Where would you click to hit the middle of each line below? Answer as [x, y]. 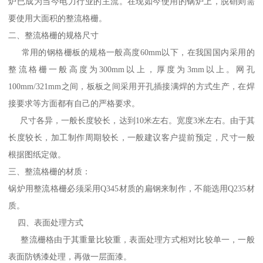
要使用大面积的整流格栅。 [58, 18]
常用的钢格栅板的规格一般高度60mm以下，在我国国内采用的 [131, 52]
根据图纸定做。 [37, 154]
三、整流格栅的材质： [50, 171]
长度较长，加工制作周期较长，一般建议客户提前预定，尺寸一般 [131, 137]
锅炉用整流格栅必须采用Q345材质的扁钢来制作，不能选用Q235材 [131, 188]
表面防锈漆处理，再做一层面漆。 [70, 256]
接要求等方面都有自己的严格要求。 [74, 103]
